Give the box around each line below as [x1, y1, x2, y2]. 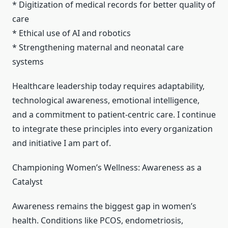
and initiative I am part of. [12, 137, 111, 149]
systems [12, 56, 44, 68]
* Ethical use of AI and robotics [12, 27, 131, 39]
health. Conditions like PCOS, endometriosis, [12, 215, 183, 226]
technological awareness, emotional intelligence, [12, 95, 199, 106]
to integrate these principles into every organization [12, 123, 213, 135]
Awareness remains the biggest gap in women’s [12, 201, 196, 212]
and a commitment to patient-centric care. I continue [12, 109, 216, 121]
